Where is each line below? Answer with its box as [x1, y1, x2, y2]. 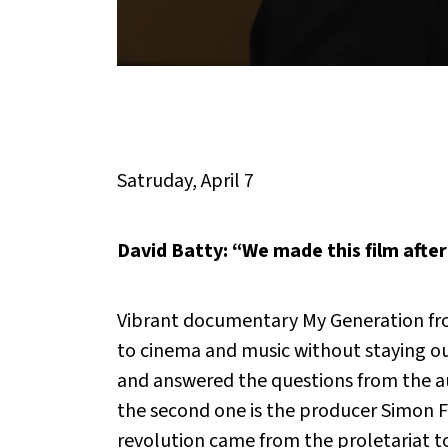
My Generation [302, 307, 424, 336]
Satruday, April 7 [117, 167, 254, 196]
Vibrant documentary [117, 307, 302, 336]
